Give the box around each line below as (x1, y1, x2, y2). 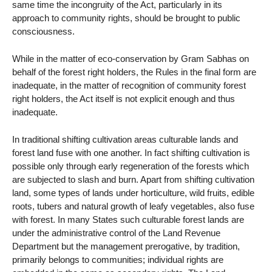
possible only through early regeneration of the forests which (12, 160, 249, 171)
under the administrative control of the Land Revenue (12, 227, 220, 238)
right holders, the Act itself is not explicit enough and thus (12, 93, 235, 104)
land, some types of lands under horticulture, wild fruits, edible (12, 187, 254, 198)
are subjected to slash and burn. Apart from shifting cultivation (12, 174, 254, 185)
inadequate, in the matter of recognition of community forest (12, 80, 246, 90)
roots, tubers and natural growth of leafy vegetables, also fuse (12, 200, 254, 211)
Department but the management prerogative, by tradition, (12, 240, 240, 251)
